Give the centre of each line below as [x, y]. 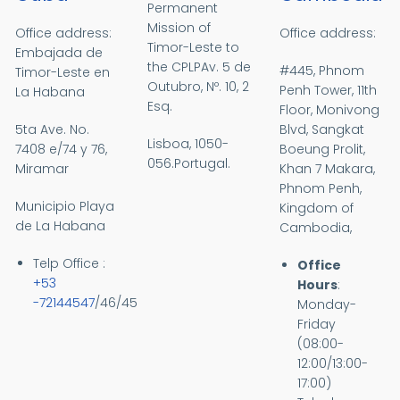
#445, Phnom [321, 71]
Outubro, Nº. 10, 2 [199, 87]
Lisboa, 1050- [188, 144]
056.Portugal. [189, 163]
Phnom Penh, [320, 188]
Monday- [326, 304]
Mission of [179, 28]
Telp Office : [70, 263]
